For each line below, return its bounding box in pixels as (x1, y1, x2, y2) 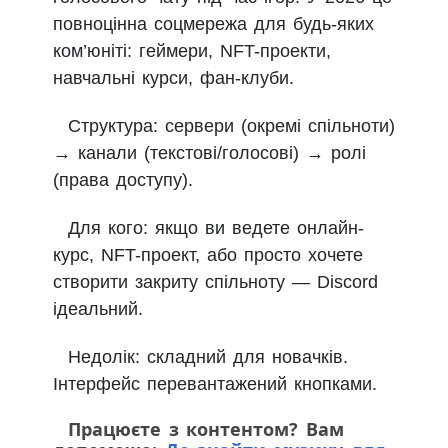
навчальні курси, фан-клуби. (53, 68, 294, 89)
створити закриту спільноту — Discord (53, 272, 378, 293)
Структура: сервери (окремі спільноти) (68, 116, 395, 137)
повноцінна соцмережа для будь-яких (53, 14, 374, 35)
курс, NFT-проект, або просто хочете (53, 245, 363, 266)
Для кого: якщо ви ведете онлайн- (68, 218, 364, 239)
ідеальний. (53, 299, 143, 320)
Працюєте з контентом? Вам (68, 417, 345, 442)
